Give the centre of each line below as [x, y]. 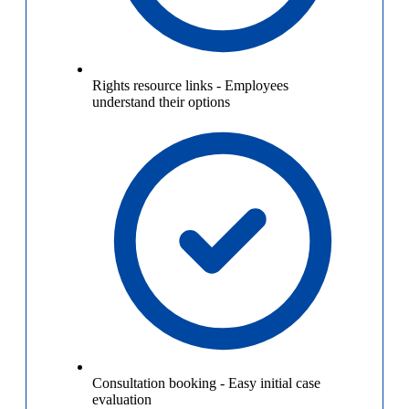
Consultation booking [154, 383]
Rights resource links [152, 86]
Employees [257, 86]
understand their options [161, 102]
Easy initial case [274, 383]
